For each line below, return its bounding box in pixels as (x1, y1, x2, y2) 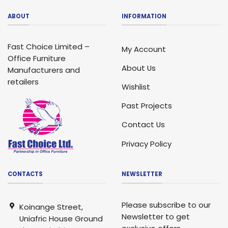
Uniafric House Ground (19, 213, 103, 224)
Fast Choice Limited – (8, 41, 90, 52)
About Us (122, 62, 156, 73)
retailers (8, 76, 39, 88)
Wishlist (122, 81, 150, 92)
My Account (122, 43, 166, 54)
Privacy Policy (122, 138, 172, 149)
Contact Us (122, 119, 165, 130)
